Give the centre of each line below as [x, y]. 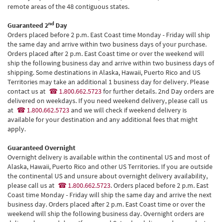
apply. [17, 129]
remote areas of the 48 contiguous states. [68, 6]
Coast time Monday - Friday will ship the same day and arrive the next [110, 195]
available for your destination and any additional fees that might [103, 119]
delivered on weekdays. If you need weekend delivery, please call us [108, 101]
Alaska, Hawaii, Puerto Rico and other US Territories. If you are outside [110, 166]
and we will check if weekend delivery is [128, 110]
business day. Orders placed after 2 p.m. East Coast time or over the [106, 204]
